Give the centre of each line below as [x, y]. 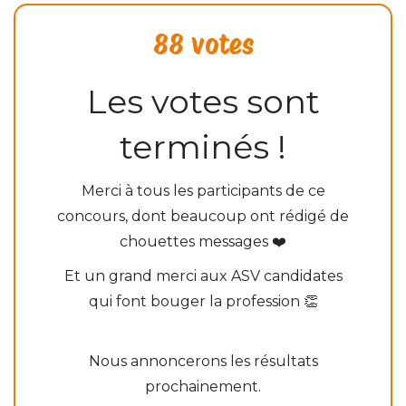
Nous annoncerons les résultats [203, 361]
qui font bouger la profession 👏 [203, 301]
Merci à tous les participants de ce [203, 190]
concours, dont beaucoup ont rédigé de [203, 216]
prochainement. [203, 386]
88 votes [203, 44]
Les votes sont [203, 101]
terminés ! [203, 146]
